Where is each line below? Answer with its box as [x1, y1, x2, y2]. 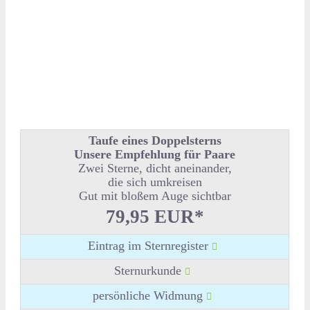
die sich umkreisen [107, 174, 202, 189]
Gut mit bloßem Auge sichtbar [78, 188, 231, 203]
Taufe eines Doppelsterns [88, 133, 221, 147]
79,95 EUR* [105, 206, 204, 227]
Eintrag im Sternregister [87, 238, 212, 253]
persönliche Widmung [93, 288, 207, 302]
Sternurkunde [114, 263, 185, 277]
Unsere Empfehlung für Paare [74, 147, 236, 161]
